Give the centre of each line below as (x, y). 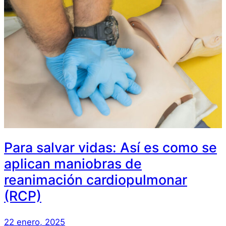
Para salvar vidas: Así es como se (110, 148)
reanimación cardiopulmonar (96, 180)
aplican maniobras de (73, 164)
